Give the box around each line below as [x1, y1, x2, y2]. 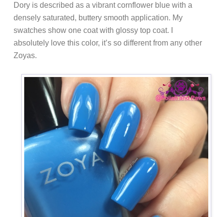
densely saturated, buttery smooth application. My [14, 14, 183, 22]
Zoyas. [14, 51, 37, 60]
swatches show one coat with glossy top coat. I [14, 26, 173, 35]
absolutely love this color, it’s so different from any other [14, 39, 202, 47]
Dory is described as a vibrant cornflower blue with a [14, 1, 192, 10]
